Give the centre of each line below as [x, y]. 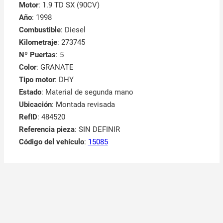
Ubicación [35, 104]
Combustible [40, 30]
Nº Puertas [37, 55]
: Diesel [73, 30]
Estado [30, 92]
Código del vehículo [51, 142]
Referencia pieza [47, 129]
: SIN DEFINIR [97, 129]
